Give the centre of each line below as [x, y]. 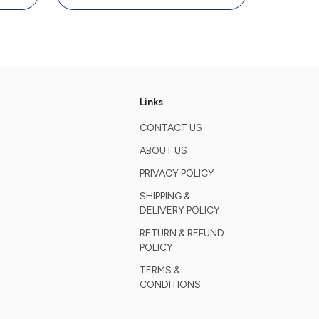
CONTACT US [171, 128]
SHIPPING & [164, 196]
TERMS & [159, 270]
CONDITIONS [170, 284]
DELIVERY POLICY [179, 210]
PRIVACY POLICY [177, 173]
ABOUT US [163, 151]
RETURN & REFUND [182, 233]
